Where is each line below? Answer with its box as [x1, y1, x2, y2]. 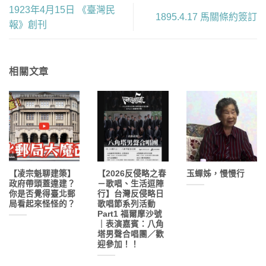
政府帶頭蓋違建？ [9, 179, 75, 189]
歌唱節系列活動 [97, 199, 156, 209]
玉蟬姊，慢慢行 [186, 169, 245, 179]
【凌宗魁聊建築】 [9, 169, 75, 179]
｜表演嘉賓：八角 [97, 220, 164, 229]
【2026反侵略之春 [97, 169, 167, 179]
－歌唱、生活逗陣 [97, 179, 164, 189]
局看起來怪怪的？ [9, 199, 75, 209]
